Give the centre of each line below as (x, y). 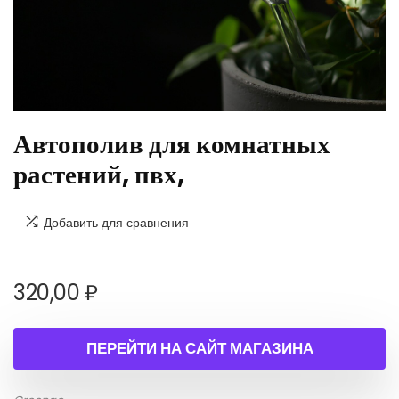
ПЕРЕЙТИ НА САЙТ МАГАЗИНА (199, 348)
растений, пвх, (99, 175)
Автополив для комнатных (172, 144)
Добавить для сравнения (116, 223)
